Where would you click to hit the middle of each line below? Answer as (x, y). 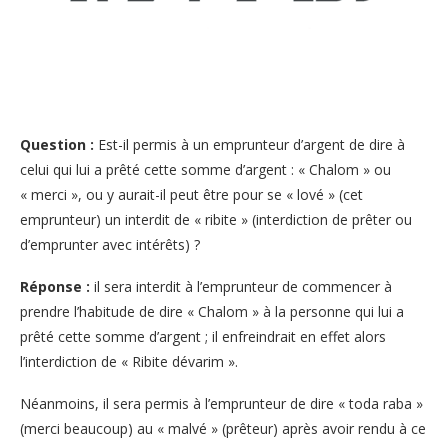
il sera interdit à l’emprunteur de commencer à (241, 286)
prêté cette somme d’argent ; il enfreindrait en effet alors (203, 336)
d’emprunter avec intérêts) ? (110, 244)
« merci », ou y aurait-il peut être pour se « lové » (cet (191, 194)
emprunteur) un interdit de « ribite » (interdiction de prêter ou (216, 219)
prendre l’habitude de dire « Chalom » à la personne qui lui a (212, 311)
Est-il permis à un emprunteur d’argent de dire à (251, 144)
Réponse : (55, 286)
